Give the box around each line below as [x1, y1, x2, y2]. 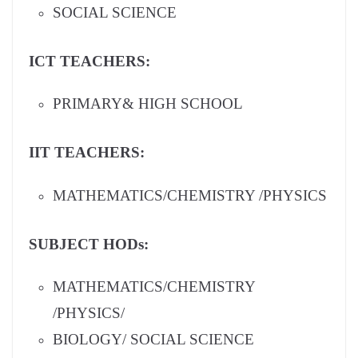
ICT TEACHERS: [29, 52, 150, 70]
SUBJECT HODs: [29, 235, 149, 253]
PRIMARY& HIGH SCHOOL [53, 95, 243, 113]
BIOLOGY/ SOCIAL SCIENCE [53, 331, 254, 348]
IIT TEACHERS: [29, 144, 145, 161]
